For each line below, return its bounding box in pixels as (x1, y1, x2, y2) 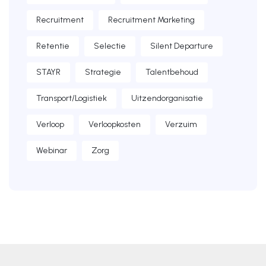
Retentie (36, 41, 69, 51)
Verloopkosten (88, 119, 141, 129)
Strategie (85, 67, 121, 77)
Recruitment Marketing (108, 15, 195, 25)
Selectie (94, 41, 126, 51)
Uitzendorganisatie (131, 93, 203, 103)
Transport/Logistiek (36, 93, 107, 103)
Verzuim (165, 119, 197, 129)
